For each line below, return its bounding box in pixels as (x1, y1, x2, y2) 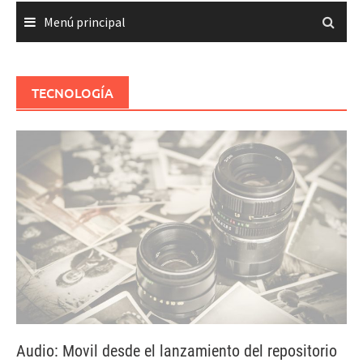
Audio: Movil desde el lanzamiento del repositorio (16, 340, 337, 361)
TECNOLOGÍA (32, 83, 114, 101)
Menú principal (44, 14, 126, 30)
